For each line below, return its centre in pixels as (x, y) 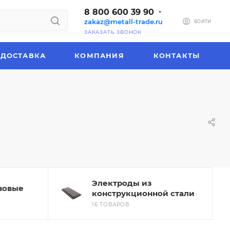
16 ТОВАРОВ (111, 205)
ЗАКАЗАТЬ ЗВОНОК (113, 32)
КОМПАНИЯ (99, 55)
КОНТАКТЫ (177, 55)
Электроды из (122, 183)
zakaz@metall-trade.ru (123, 22)
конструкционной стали (143, 193)
